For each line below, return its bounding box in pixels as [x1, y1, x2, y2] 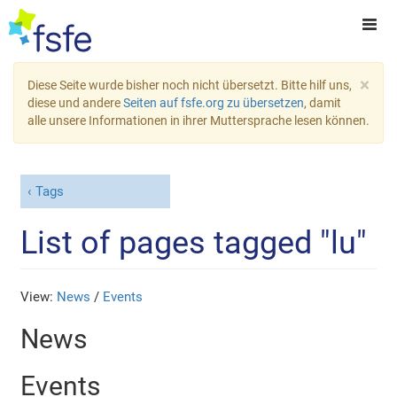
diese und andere [27, 96, 123, 110]
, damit [304, 96, 341, 110]
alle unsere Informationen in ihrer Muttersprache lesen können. [27, 113, 370, 128]
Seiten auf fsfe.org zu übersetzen [123, 96, 304, 110]
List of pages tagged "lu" [20, 223, 368, 261]
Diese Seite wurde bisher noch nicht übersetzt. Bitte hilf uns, [27, 78, 352, 92]
